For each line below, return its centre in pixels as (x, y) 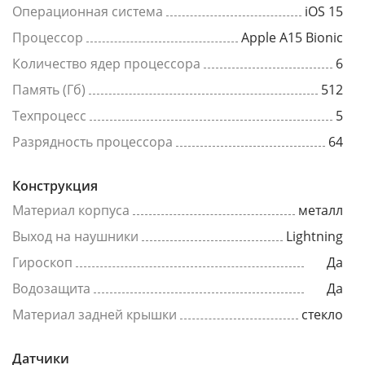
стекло (322, 314)
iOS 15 (324, 11)
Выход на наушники (75, 236)
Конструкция (55, 186)
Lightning (314, 236)
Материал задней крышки (95, 314)
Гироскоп (42, 262)
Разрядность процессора (92, 142)
